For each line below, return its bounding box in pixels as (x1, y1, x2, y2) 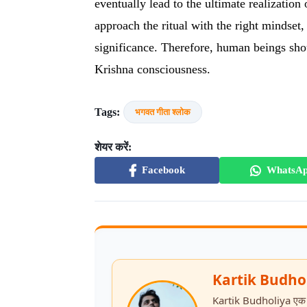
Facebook (142, 164, 185, 175)
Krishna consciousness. (95, 62, 210, 76)
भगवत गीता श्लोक (135, 107, 191, 117)
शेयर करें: (95, 141, 132, 153)
